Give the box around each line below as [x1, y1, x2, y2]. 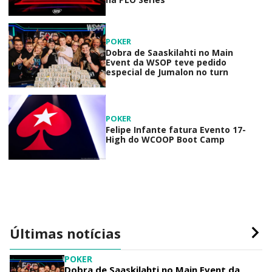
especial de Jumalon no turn [106, 66, 228, 78]
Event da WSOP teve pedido [106, 56, 226, 68]
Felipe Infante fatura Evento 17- [106, 123, 246, 135]
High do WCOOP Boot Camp [106, 133, 225, 145]
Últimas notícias [10, 223, 121, 242]
